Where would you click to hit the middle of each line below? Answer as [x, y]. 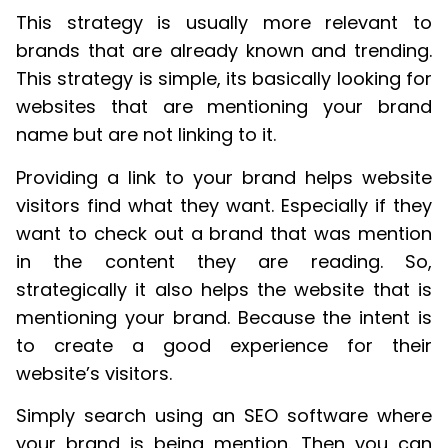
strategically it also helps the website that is [224, 289]
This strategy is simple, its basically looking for [224, 79]
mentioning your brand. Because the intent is [224, 317]
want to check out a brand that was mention [224, 233]
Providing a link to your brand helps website [224, 177]
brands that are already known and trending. [224, 51]
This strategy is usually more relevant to [224, 23]
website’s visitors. [94, 373]
